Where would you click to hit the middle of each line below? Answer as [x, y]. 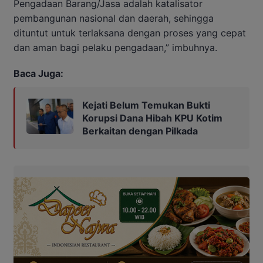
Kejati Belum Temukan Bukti [146, 105]
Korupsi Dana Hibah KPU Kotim [152, 118]
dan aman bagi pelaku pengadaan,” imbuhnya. [115, 47]
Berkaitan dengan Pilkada [140, 131]
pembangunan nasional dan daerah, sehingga [114, 18]
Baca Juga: [38, 73]
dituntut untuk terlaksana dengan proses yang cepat [130, 33]
